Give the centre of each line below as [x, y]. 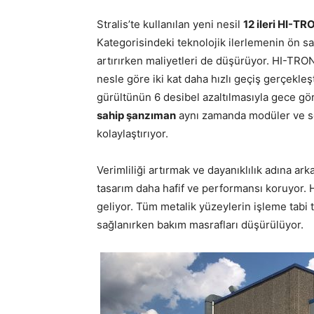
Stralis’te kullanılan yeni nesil [170, 24]
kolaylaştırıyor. [132, 134]
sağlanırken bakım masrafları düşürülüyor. [200, 225]
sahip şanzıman [136, 115]
